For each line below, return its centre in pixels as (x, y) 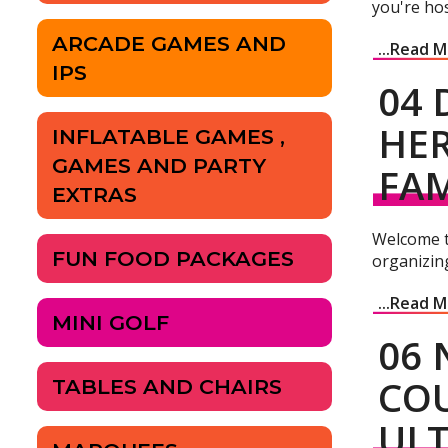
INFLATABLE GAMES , (168, 137)
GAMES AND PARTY (159, 166)
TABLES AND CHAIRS (167, 387)
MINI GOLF (110, 323)
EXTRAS (94, 195)
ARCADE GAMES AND (169, 44)
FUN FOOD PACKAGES (173, 259)
